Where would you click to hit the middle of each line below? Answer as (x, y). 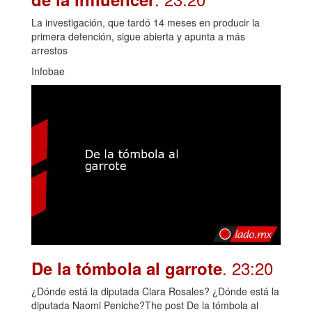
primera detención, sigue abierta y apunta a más (138, 36)
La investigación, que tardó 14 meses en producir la (146, 22)
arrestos (49, 50)
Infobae (48, 71)
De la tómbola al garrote (127, 268)
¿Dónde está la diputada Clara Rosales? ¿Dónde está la (155, 291)
